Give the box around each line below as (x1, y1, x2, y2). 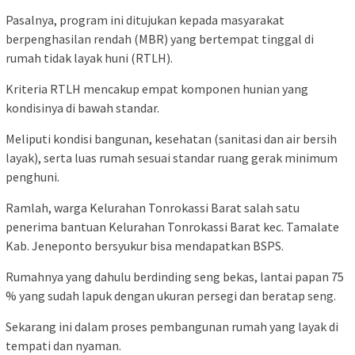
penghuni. (6, 169, 59, 185)
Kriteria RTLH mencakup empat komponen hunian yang (6, 81, 308, 97)
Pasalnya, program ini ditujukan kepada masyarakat (6, 12, 284, 29)
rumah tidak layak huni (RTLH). (6, 50, 173, 67)
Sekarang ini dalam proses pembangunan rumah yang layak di (6, 319, 338, 335)
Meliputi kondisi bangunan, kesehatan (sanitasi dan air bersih (6, 131, 337, 147)
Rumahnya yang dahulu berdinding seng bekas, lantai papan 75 (6, 269, 344, 285)
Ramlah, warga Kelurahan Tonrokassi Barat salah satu (6, 200, 300, 216)
